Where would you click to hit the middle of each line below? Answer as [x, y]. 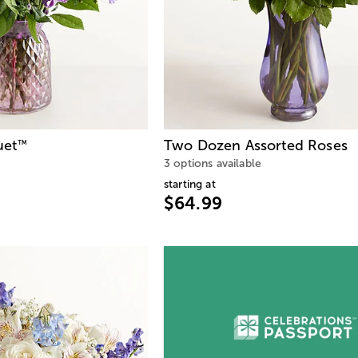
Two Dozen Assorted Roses [256, 146]
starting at [190, 185]
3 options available [213, 164]
